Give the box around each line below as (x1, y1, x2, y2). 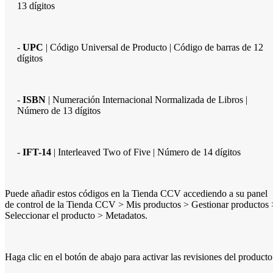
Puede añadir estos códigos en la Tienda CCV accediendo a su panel (5, 188, 268, 199)
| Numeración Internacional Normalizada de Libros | (46, 94, 247, 105)
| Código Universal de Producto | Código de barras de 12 (43, 41, 263, 52)
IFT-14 (23, 146, 51, 157)
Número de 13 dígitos (17, 105, 101, 116)
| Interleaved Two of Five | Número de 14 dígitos (51, 146, 241, 157)
